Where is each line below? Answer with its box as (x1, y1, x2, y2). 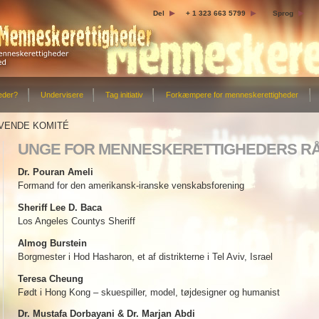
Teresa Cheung (17, 273, 83, 284)
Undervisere (40, 90, 83, 99)
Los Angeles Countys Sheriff (17, 215, 135, 226)
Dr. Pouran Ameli (17, 167, 93, 177)
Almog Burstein (17, 237, 87, 249)
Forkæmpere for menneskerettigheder (166, 90, 298, 99)
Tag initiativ (105, 90, 143, 99)
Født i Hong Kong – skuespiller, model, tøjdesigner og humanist (17, 286, 280, 298)
